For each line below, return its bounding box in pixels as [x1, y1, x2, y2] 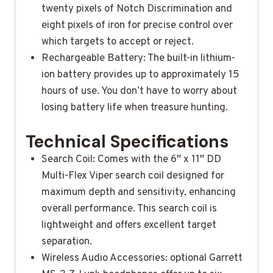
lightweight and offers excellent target [41, 219, 216, 233]
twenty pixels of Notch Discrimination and [41, 2, 232, 16]
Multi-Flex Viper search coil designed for [41, 169, 224, 183]
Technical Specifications [26, 130, 229, 154]
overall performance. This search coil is [41, 202, 217, 216]
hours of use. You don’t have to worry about [41, 84, 237, 98]
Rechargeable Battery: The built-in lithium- [41, 51, 235, 65]
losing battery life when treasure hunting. [41, 101, 228, 115]
